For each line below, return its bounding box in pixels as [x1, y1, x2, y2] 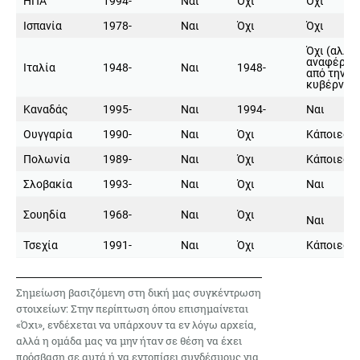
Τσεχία [23, 238, 58, 252]
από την [306, 66, 346, 80]
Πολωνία [23, 152, 70, 166]
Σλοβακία [23, 177, 72, 190]
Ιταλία [23, 60, 55, 74]
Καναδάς [23, 102, 68, 116]
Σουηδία [23, 207, 66, 221]
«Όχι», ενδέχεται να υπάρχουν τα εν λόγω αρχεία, [16, 317, 256, 332]
